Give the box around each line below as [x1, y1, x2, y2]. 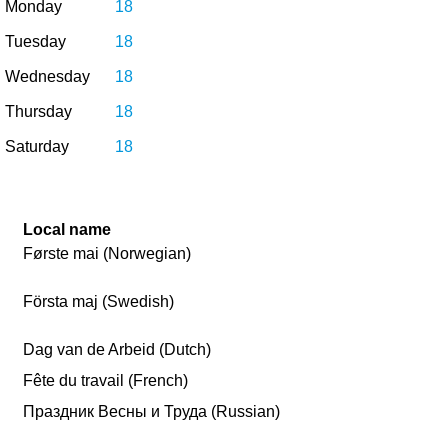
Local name [23, 221, 112, 238]
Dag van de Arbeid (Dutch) [23, 341, 212, 358]
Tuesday [5, 33, 66, 50]
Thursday [5, 103, 72, 120]
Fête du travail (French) [23, 372, 189, 389]
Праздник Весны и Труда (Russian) [23, 403, 281, 420]
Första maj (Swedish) [23, 293, 175, 310]
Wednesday [5, 68, 90, 85]
